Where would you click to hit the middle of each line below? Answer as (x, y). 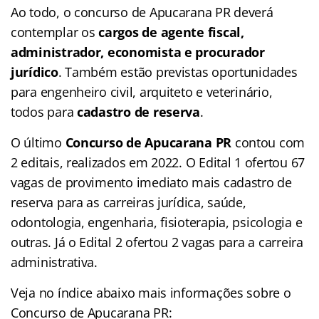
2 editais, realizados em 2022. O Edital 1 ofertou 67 (158, 162)
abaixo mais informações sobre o (192, 292)
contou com (268, 142)
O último (38, 142)
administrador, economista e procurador (138, 52)
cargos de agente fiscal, (169, 32)
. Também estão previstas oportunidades (178, 72)
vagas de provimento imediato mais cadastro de (151, 182)
